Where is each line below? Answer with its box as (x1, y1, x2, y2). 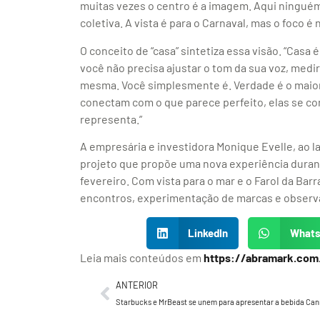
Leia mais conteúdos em (80, 250, 204, 264)
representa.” (80, 111, 142, 126)
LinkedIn (188, 226, 229, 240)
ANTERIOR (116, 279, 158, 291)
